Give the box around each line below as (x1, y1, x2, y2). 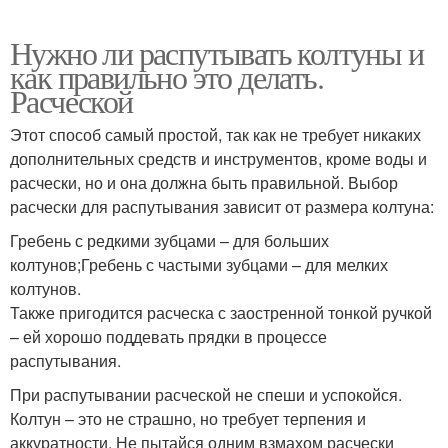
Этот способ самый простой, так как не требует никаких (10, 122, 421, 146)
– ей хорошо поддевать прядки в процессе (10, 324, 327, 348)
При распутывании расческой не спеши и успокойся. (10, 382, 402, 406)
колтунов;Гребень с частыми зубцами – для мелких (10, 252, 388, 276)
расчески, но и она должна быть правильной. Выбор (10, 170, 398, 194)
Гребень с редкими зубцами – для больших (10, 228, 329, 252)
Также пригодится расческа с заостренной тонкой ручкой (10, 300, 432, 324)
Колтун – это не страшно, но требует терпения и (10, 406, 366, 430)
